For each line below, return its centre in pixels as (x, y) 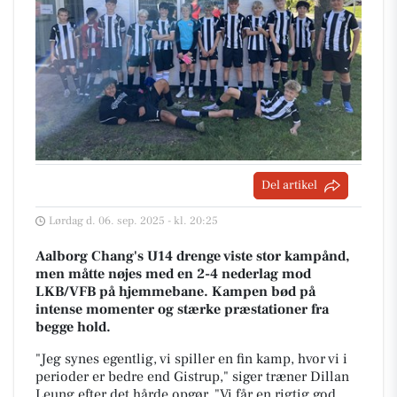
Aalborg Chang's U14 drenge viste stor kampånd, (192, 256)
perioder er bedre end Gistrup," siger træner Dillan (192, 377)
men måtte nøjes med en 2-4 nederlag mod (173, 274)
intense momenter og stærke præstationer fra (182, 309)
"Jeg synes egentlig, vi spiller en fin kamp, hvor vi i (191, 359)
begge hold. (73, 327)
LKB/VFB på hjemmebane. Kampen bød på (175, 292)
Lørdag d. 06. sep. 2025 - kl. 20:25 (133, 221)
